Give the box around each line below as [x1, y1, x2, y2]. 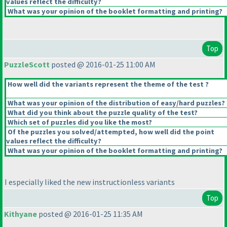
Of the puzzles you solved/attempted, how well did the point [6, 127, 214, 137]
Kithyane [4, 209, 37, 219]
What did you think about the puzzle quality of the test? [6, 108, 198, 118]
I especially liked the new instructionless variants [5, 177, 175, 187]
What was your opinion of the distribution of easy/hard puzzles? [6, 98, 225, 108]
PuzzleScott [4, 59, 50, 70]
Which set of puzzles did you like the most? [6, 118, 152, 127]
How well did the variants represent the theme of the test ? [6, 80, 209, 89]
